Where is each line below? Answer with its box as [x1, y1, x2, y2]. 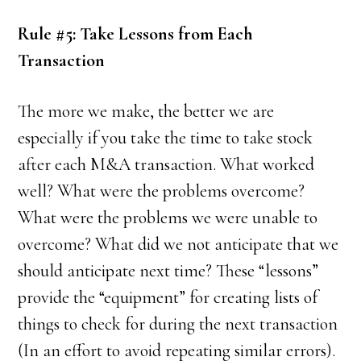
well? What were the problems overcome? [18, 180, 305, 202]
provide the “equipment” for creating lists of [18, 287, 318, 309]
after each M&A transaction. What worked [18, 154, 315, 176]
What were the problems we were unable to [18, 207, 318, 229]
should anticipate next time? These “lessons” [18, 260, 319, 282]
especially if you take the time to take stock [18, 127, 313, 149]
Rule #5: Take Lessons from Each [18, 23, 254, 45]
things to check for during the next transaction [18, 313, 338, 335]
